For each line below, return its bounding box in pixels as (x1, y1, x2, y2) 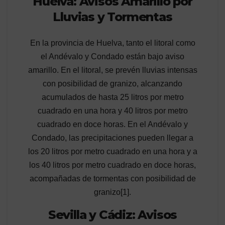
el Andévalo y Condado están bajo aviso (41, 52, 184, 61)
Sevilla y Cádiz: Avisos (48, 207, 177, 222)
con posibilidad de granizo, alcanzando (43, 79, 182, 88)
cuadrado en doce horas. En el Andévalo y (37, 120, 188, 129)
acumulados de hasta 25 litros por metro (41, 92, 184, 101)
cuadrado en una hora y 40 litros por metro (37, 106, 188, 115)
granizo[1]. (94, 187, 131, 196)
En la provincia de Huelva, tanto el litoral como (30, 38, 195, 47)
